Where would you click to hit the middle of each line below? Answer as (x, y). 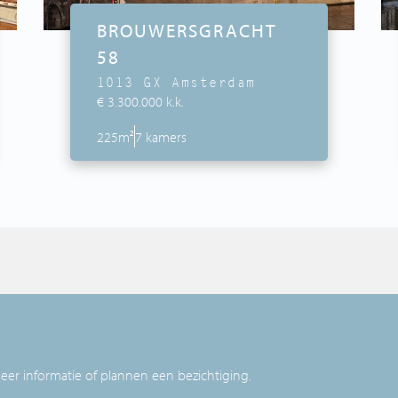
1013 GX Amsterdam (176, 83)
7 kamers (160, 136)
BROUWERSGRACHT (186, 31)
